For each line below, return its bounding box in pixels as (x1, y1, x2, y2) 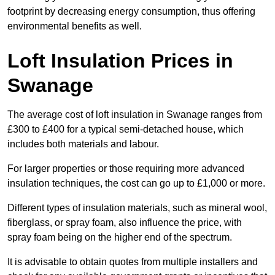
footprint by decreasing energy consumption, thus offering (7, 6, 255, 17)
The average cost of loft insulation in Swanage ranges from (7, 109, 262, 120)
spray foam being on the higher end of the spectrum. (7, 232, 232, 243)
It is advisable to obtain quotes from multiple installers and (7, 257, 258, 268)
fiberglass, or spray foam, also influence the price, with (7, 217, 242, 228)
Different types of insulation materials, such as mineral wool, (7, 203, 267, 214)
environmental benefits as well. (7, 21, 142, 32)
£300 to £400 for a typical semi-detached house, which (7, 124, 244, 135)
